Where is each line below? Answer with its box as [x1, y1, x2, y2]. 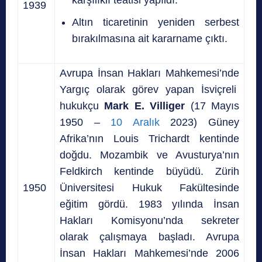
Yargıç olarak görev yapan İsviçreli [60, 83, 239, 95]
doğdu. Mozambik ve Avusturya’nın [60, 149, 239, 161]
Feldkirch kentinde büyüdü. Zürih [60, 165, 239, 177]
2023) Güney [159, 116, 240, 128]
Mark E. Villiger [104, 99, 185, 112]
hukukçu [60, 99, 105, 112]
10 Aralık [111, 116, 160, 128]
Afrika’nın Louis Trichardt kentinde [60, 132, 239, 144]
